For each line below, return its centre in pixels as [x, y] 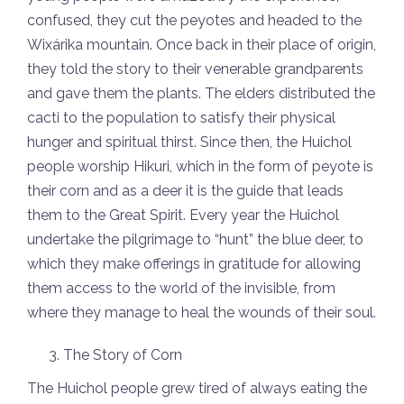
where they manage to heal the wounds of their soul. [202, 313]
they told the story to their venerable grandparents [195, 69]
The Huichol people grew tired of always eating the [197, 389]
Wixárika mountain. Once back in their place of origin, [202, 45]
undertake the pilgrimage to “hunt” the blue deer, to [195, 240]
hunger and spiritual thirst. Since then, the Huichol [189, 142]
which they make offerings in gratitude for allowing [194, 264]
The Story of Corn [123, 355]
